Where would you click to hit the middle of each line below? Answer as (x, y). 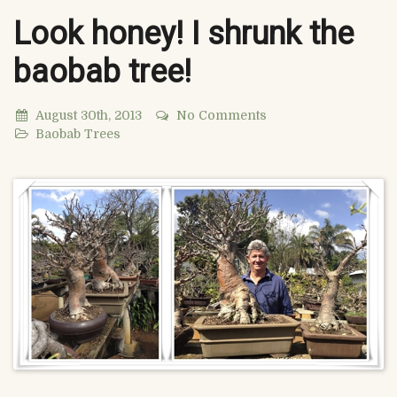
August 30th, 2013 (89, 115)
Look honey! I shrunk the (183, 34)
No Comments (222, 115)
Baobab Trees (78, 134)
